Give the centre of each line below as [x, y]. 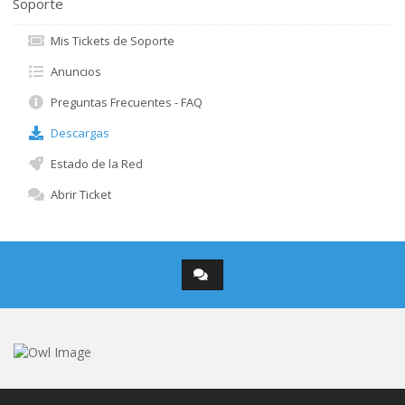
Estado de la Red [94, 164]
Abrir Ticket [78, 194]
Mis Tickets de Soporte [110, 41]
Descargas [77, 133]
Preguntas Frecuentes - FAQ [124, 102]
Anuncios [73, 71]
